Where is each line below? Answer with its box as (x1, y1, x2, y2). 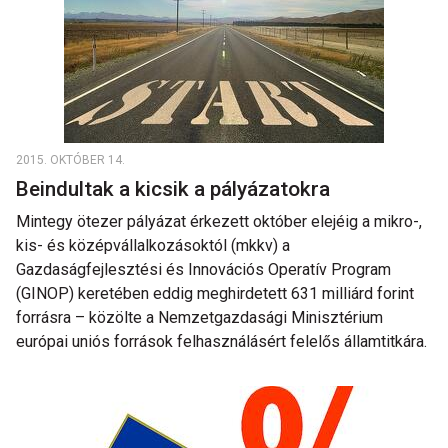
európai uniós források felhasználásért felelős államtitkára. (16, 332, 427, 351)
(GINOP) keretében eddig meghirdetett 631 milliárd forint (16, 284, 414, 303)
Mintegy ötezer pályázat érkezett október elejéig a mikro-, (16, 212, 422, 231)
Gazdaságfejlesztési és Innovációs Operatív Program (16, 260, 391, 279)
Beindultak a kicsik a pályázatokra (16, 177, 335, 201)
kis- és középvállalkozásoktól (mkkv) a (16, 236, 290, 255)
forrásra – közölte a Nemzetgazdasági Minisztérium (16, 308, 383, 327)
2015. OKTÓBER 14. (16, 153, 125, 167)
